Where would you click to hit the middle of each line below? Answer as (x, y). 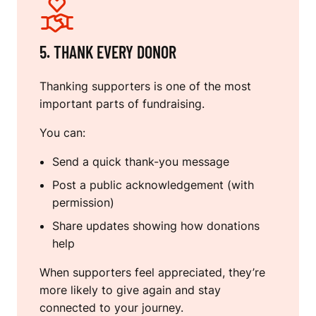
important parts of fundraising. (122, 104)
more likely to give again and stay (130, 290)
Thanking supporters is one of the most (145, 86)
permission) (83, 203)
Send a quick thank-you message (141, 162)
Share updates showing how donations (156, 226)
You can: (62, 133)
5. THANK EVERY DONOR (108, 52)
